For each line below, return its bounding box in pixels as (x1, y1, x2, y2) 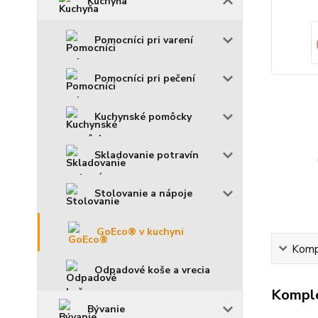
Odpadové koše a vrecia (94, 263, 210, 277)
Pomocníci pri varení (94, 33, 193, 47)
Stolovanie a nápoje (94, 187, 192, 200)
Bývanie (87, 302, 125, 316)
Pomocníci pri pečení (94, 72, 195, 85)
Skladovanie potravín (94, 148, 199, 162)
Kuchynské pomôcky (94, 110, 192, 124)
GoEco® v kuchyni (97, 225, 184, 238)
